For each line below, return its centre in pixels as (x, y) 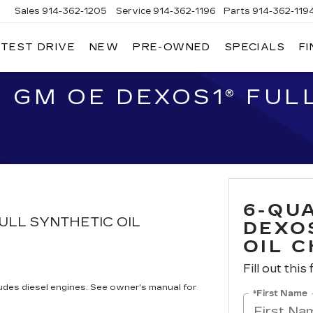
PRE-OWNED (172, 48)
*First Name (280, 293)
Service (134, 11)
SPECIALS (255, 48)
